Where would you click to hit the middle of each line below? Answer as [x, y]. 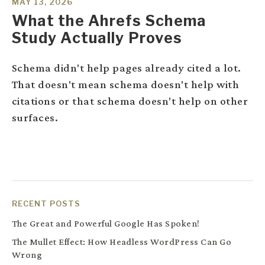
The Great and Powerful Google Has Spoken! [106, 223]
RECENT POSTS [46, 203]
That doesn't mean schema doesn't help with [126, 84]
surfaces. [35, 117]
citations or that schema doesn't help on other [130, 101]
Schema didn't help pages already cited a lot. [127, 67]
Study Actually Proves [97, 38]
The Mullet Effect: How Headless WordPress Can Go [122, 242]
